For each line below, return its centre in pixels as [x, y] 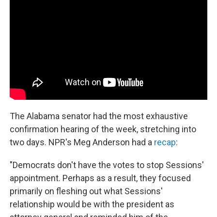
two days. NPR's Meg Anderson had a [82, 142]
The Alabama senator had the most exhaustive [99, 116]
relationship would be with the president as [92, 204]
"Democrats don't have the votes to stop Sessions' [107, 165]
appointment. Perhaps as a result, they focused [100, 178]
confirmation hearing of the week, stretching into [103, 129]
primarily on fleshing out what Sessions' [86, 191]
